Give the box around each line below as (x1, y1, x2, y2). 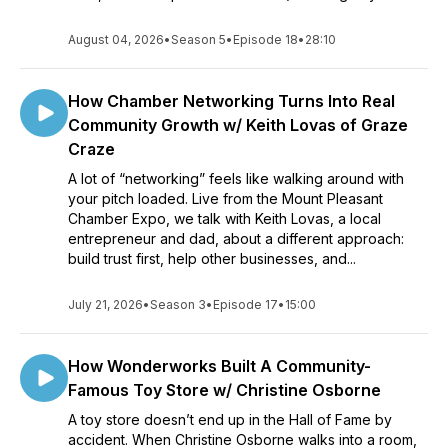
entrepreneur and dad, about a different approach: (68, 230, 404, 247)
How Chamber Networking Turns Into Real (68, 91, 395, 111)
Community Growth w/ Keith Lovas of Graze (68, 115, 408, 135)
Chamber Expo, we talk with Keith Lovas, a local (68, 210, 381, 227)
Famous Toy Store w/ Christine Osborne (68, 380, 381, 400)
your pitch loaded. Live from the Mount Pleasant (68, 190, 383, 207)
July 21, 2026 (68, 297, 143, 312)
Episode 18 (233, 32, 298, 47)
